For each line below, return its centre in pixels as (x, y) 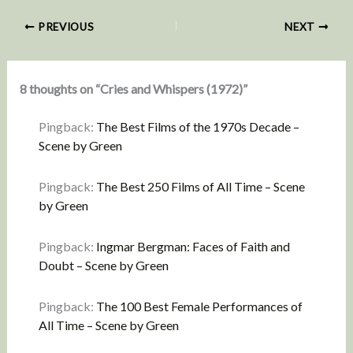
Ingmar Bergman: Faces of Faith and (193, 246)
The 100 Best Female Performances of (199, 306)
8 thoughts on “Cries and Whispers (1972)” (133, 88)
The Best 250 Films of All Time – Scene (200, 186)
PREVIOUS (65, 26)
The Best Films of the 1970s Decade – (197, 126)
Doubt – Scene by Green (103, 265)
